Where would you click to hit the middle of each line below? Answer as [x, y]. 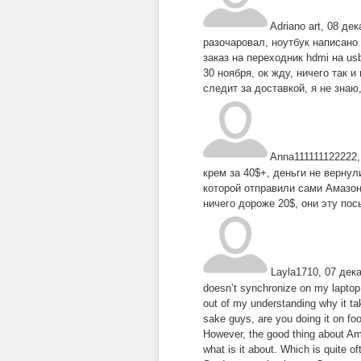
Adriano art [295, 27]
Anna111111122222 [313, 157]
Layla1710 [295, 272]
